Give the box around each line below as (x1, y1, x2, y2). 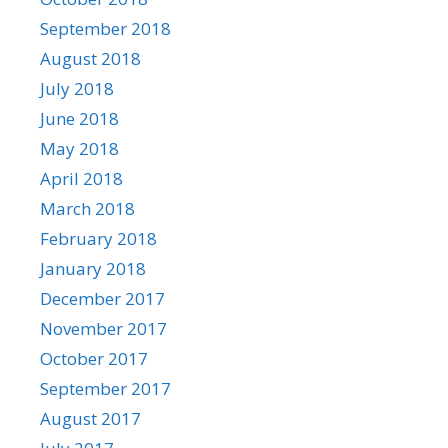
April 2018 (40, 167, 123, 190)
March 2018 (40, 197, 135, 220)
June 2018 (40, 107, 119, 130)
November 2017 (40, 317, 167, 340)
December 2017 (40, 287, 165, 310)
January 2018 (40, 257, 146, 280)
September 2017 (40, 377, 171, 400)
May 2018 (40, 137, 119, 160)
